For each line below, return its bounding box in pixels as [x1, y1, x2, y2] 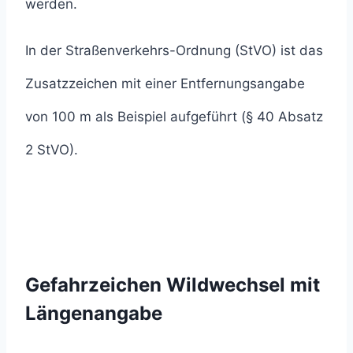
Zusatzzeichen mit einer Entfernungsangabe [25, 76, 305, 92]
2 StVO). [25, 142, 78, 158]
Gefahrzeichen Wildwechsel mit [25, 273, 320, 297]
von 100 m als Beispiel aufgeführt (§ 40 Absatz [25, 109, 323, 125]
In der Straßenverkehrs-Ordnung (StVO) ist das [25, 43, 323, 59]
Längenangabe [25, 302, 162, 325]
